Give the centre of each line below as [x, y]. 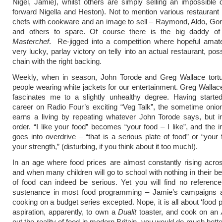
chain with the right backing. [57, 61]
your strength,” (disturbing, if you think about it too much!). [105, 146]
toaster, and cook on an [179, 212]
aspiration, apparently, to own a [65, 212]
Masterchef [31, 41]
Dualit [127, 212]
